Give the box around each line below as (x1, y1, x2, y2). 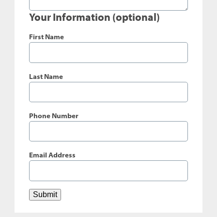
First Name (29, 32, 64, 42)
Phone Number (29, 111, 78, 120)
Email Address (29, 151, 76, 160)
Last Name (29, 72, 63, 81)
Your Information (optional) (29, 10, 160, 24)
